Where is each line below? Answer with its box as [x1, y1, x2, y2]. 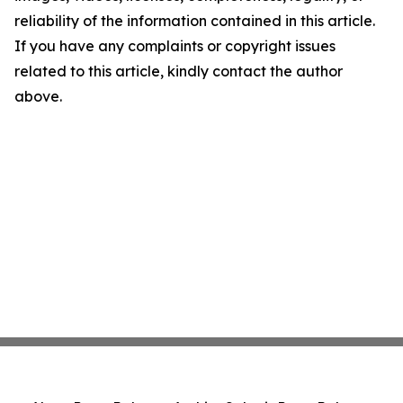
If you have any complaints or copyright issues [14, 37, 336, 55]
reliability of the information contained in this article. [14, 12, 375, 30]
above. [14, 87, 62, 105]
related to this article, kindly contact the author [14, 62, 343, 80]
